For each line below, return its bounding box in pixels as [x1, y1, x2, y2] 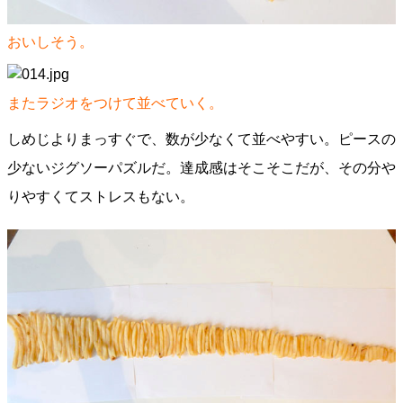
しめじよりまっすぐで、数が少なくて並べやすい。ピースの [7, 131, 396, 147]
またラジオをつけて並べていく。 [7, 95, 223, 111]
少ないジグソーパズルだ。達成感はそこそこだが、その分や [7, 160, 396, 175]
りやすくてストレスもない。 [7, 189, 194, 204]
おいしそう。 [7, 34, 94, 49]
